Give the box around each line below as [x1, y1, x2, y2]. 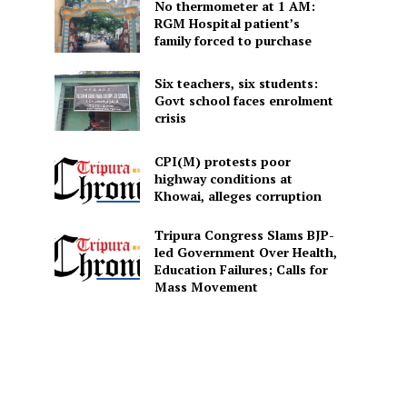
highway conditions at [154, 169, 293, 187]
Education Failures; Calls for [154, 261, 328, 279]
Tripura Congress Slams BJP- [154, 226, 334, 244]
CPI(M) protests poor [154, 152, 291, 170]
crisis [154, 109, 186, 127]
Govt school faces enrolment [154, 92, 333, 110]
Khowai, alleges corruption [154, 186, 322, 204]
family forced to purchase [154, 31, 312, 49]
